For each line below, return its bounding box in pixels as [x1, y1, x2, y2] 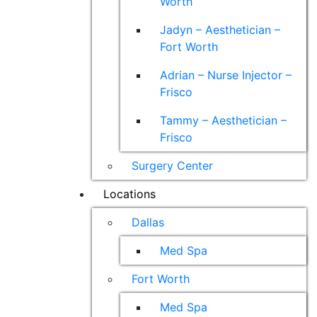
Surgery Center [131, 158, 213, 173]
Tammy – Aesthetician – [159, 113, 287, 127]
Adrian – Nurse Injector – [159, 68, 292, 82]
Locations [103, 187, 156, 201]
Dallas [131, 215, 164, 229]
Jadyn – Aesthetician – [159, 23, 280, 37]
